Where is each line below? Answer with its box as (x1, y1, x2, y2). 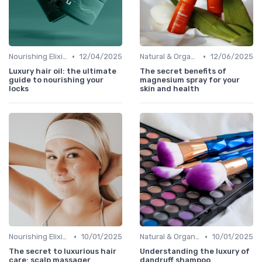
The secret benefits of (140, 67, 226, 76)
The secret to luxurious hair (9, 247, 116, 256)
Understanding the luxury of (140, 247, 250, 256)
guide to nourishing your (9, 75, 104, 85)
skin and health (140, 84, 199, 94)
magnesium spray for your (140, 75, 240, 85)
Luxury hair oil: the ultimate (9, 67, 116, 76)
